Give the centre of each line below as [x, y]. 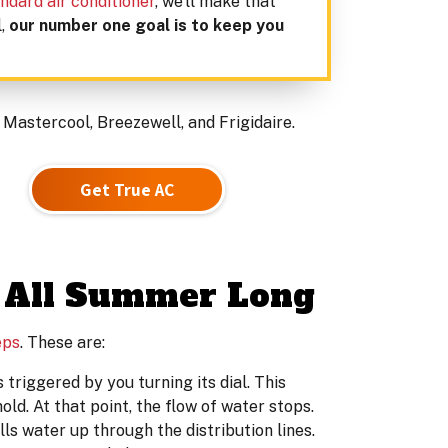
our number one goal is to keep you [146, 25]
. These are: [62, 342]
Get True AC [127, 190]
